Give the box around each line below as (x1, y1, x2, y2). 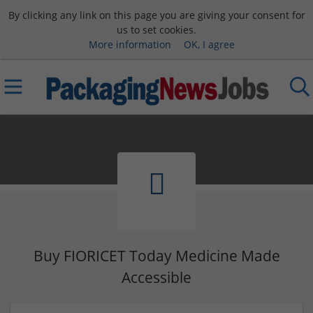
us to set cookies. (117, 22, 196, 36)
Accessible (122, 268, 191, 287)
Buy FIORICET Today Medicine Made (33, 246, 280, 265)
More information (88, 37, 171, 51)
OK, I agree (183, 37, 235, 51)
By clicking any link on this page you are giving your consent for (8, 8, 305, 22)
